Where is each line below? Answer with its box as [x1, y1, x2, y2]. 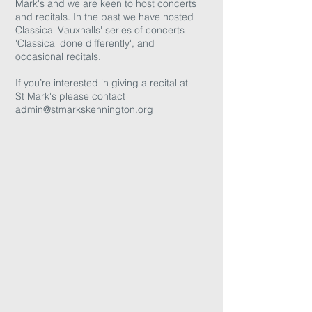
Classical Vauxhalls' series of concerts [15, 24, 185, 36]
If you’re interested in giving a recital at [15, 77, 188, 89]
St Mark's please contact [15, 90, 125, 102]
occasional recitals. [15, 50, 101, 63]
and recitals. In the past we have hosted [15, 10, 194, 23]
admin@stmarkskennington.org [15, 103, 153, 116]
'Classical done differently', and [15, 37, 155, 49]
